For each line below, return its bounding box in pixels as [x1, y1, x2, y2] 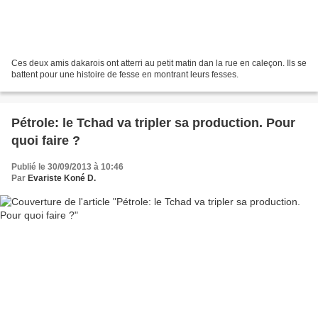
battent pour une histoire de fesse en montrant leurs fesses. [11, 69, 238, 79]
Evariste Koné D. [28, 172, 96, 183]
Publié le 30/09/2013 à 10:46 [11, 161, 124, 172]
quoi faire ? [11, 133, 80, 148]
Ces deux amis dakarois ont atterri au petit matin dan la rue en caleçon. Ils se [11, 57, 307, 68]
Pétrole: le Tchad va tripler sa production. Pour [11, 115, 295, 130]
